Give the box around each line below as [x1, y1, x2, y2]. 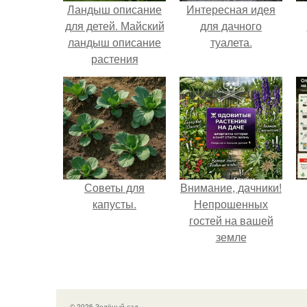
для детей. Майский [64, 18, 164, 34]
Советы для [84, 180, 145, 196]
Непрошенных [194, 196, 268, 212]
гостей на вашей [188, 212, 273, 229]
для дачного [200, 18, 262, 34]
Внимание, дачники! [180, 180, 282, 196]
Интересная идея [186, 1, 275, 18]
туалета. [210, 34, 252, 51]
